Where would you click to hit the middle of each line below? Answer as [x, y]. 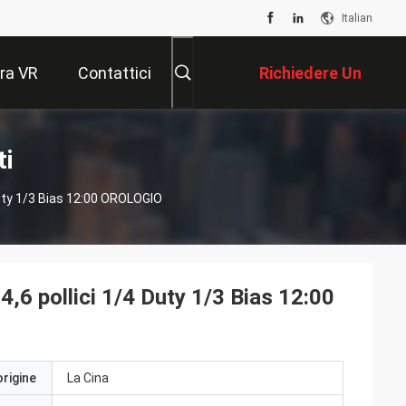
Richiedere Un [310, 73]
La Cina [88, 378]
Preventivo [321, 146]
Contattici [115, 73]
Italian [357, 18]
